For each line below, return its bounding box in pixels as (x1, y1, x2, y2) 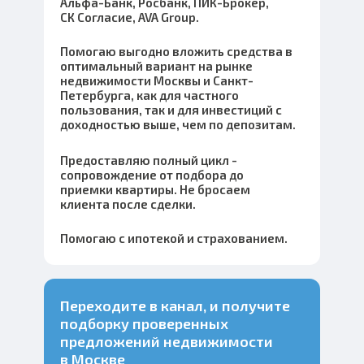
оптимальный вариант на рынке (60, 58, 253, 73)
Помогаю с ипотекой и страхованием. (60, 231, 288, 245)
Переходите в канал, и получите (60, 297, 290, 314)
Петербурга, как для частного (60, 88, 239, 102)
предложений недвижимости (60, 332, 273, 350)
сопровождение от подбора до (60, 167, 244, 182)
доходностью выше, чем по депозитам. (60, 117, 296, 132)
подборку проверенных (60, 314, 228, 332)
